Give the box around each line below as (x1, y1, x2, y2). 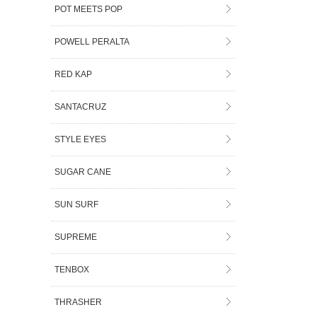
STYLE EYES (54, 134, 107, 144)
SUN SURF (54, 199, 99, 209)
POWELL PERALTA (54, 36, 130, 47)
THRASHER (54, 296, 103, 307)
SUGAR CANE (54, 166, 112, 177)
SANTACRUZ (54, 101, 107, 112)
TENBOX (54, 264, 90, 275)
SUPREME (54, 231, 98, 242)
